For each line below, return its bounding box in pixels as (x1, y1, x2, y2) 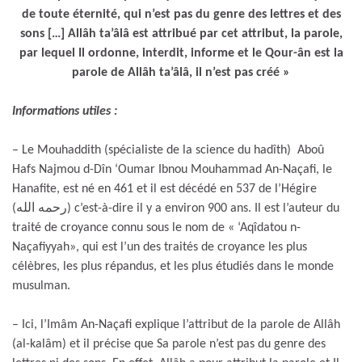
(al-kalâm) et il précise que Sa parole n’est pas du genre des (12, 337, 326, 351)
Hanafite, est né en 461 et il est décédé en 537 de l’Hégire (12, 182, 317, 196)
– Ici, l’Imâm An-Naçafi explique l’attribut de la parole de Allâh (12, 318, 340, 331)
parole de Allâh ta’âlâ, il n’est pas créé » (72, 65, 290, 79)
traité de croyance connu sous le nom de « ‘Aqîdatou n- (12, 221, 301, 234)
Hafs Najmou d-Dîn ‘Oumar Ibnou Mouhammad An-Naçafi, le (12, 162, 332, 176)
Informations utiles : (12, 104, 117, 118)
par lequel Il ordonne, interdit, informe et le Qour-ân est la (19, 46, 343, 60)
